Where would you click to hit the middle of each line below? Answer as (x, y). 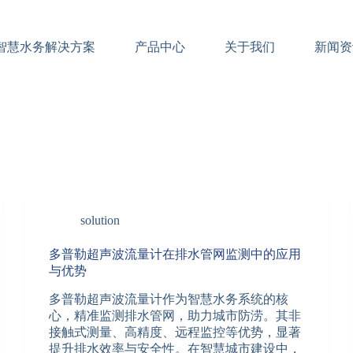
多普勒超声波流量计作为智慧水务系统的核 (169, 299)
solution (100, 220)
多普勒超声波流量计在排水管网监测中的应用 (175, 254)
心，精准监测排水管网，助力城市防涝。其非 (175, 315)
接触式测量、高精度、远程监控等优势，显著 (175, 332)
